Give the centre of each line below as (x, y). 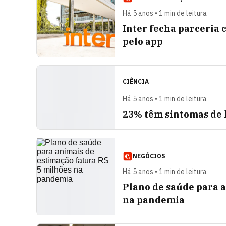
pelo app (143, 42)
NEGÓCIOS (149, 156)
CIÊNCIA (136, 81)
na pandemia (154, 200)
